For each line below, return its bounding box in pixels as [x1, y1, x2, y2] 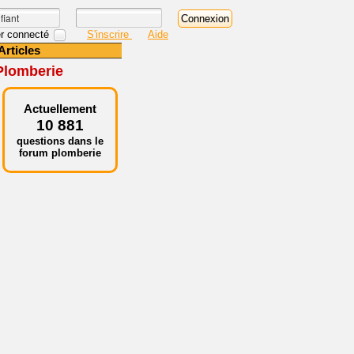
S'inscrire [87, 28, 132, 40]
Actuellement [24, 102, 96, 115]
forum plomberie [19, 147, 101, 159]
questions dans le [17, 135, 104, 147]
